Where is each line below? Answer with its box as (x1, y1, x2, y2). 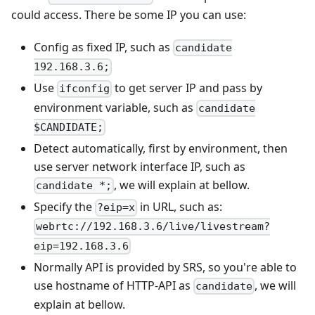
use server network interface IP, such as (34, 159, 245, 175)
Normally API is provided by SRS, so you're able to (34, 259, 297, 275)
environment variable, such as (34, 99, 196, 115)
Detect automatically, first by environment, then (34, 141, 288, 157)
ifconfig (59, 82, 110, 96)
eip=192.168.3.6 (34, 239, 129, 252)
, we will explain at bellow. (114, 177, 250, 193)
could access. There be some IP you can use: (11, 6, 246, 22)
